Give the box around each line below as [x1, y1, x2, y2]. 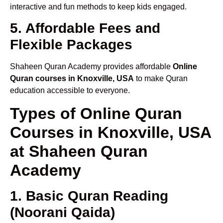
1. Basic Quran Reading [10, 188, 168, 204]
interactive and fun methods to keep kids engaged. [10, 2, 187, 11]
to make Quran [134, 74, 188, 83]
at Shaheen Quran [10, 142, 148, 160]
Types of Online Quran [10, 104, 182, 122]
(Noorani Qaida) [10, 204, 115, 220]
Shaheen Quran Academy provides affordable [10, 62, 173, 71]
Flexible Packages [10, 37, 132, 53]
